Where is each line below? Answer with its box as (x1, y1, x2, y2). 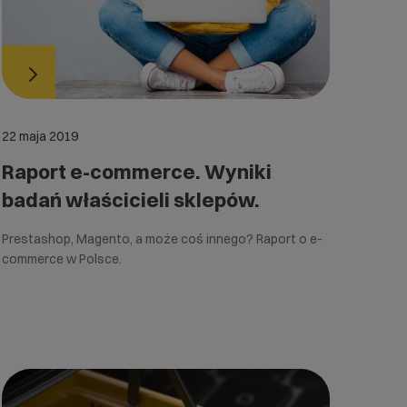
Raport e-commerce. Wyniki (2, 159, 273, 185)
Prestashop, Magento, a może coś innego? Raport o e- (2, 231, 323, 248)
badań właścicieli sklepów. (2, 187, 261, 213)
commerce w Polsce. (2, 251, 123, 268)
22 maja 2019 (2, 128, 79, 145)
